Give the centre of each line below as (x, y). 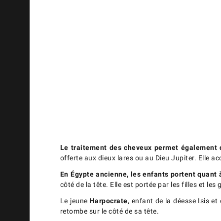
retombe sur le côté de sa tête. (110, 211)
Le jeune (75, 201)
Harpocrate (109, 201)
